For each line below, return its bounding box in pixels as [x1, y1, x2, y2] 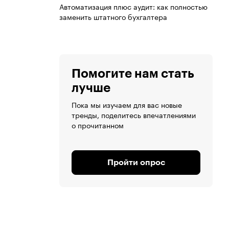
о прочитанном [72, 119, 124, 131]
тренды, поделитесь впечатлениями [72, 109, 196, 121]
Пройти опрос [107, 158, 165, 167]
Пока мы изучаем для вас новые [72, 99, 182, 110]
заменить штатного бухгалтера [59, 11, 167, 22]
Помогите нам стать [72, 67, 194, 80]
